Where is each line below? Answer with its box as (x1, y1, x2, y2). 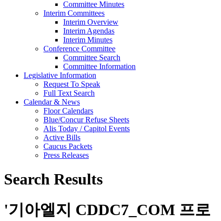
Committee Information (63, 62, 136, 71)
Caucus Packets (43, 142, 92, 150)
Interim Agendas (63, 27, 114, 35)
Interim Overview (63, 18, 118, 26)
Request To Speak (43, 80, 100, 88)
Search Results (4, 170, 103, 188)
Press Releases (43, 151, 89, 159)
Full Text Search (43, 89, 95, 97)
